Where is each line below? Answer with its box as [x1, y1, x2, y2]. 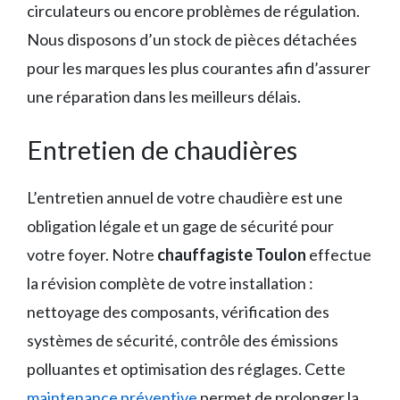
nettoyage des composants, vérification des [27, 302, 329, 322]
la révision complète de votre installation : [27, 273, 313, 294]
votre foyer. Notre [27, 245, 157, 265]
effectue [306, 245, 371, 265]
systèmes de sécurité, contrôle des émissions [27, 330, 338, 351]
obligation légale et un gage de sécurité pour [27, 216, 334, 237]
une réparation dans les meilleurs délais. [27, 87, 301, 107]
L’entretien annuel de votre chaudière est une [27, 187, 343, 208]
